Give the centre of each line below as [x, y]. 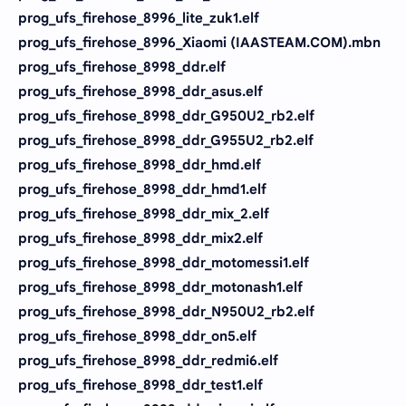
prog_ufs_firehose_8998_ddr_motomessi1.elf [164, 262]
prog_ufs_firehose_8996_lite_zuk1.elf [139, 18]
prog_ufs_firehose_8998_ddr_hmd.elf [140, 164]
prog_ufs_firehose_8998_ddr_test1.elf [140, 385]
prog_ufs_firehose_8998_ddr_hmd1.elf [142, 189]
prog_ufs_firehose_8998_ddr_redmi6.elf [148, 360]
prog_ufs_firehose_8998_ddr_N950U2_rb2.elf [166, 311]
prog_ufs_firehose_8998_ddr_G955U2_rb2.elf [166, 140]
